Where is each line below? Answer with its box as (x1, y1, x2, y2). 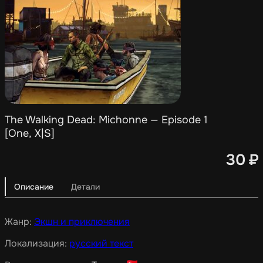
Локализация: (5, 237, 69, 249)
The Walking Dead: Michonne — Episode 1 (5, 113, 208, 127)
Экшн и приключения (34, 215, 130, 228)
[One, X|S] (5, 127, 55, 140)
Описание (14, 181, 53, 192)
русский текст (69, 237, 133, 249)
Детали (71, 181, 100, 192)
